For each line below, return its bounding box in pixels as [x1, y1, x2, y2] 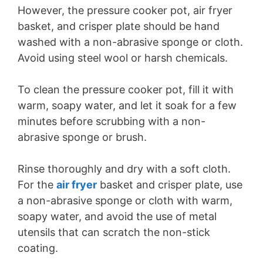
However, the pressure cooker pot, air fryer [18, 4, 232, 16]
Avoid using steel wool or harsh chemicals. [18, 52, 228, 64]
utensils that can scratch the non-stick [18, 226, 210, 238]
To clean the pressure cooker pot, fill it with [18, 83, 234, 96]
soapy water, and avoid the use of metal [18, 210, 217, 222]
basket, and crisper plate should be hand [18, 20, 220, 32]
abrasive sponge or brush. [18, 131, 147, 143]
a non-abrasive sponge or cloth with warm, [18, 194, 232, 207]
